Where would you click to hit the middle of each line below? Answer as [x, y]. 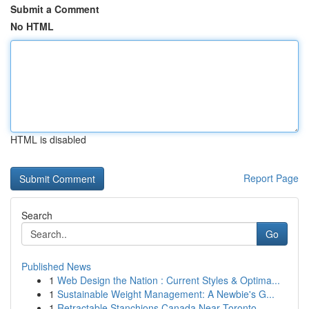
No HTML [32, 26]
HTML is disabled [48, 139]
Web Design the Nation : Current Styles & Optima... [169, 280]
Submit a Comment [55, 9]
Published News [56, 266]
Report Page [271, 178]
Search [37, 215]
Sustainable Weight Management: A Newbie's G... [166, 294]
